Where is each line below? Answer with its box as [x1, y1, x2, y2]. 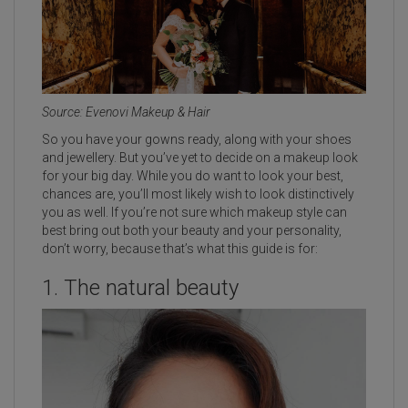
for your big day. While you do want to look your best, [42, 168, 343, 183]
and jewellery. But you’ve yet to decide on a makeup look [42, 149, 358, 165]
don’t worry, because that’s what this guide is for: [42, 240, 318, 256]
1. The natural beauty [42, 274, 239, 301]
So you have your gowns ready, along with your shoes [42, 131, 352, 147]
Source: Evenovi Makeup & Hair [42, 104, 210, 119]
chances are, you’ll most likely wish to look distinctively [42, 186, 354, 201]
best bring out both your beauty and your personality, [42, 222, 342, 238]
